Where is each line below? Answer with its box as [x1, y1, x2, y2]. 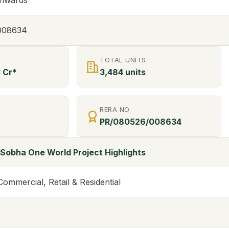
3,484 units [100, 67, 146, 78]
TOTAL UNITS [100, 56, 146, 64]
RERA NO [100, 105, 130, 114]
